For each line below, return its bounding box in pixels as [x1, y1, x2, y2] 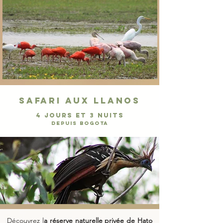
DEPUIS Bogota [51, 120, 109, 127]
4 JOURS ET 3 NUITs [35, 111, 124, 119]
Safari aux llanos [19, 95, 140, 107]
